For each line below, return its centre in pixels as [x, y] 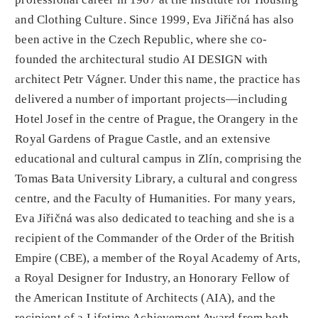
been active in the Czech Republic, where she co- [141, 39]
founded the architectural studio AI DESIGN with [142, 59]
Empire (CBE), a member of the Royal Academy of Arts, [158, 258]
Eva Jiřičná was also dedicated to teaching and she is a [155, 218]
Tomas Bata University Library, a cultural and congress [157, 179]
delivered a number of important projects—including [151, 99]
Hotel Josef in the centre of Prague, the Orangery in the [157, 119]
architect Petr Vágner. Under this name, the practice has [158, 79]
